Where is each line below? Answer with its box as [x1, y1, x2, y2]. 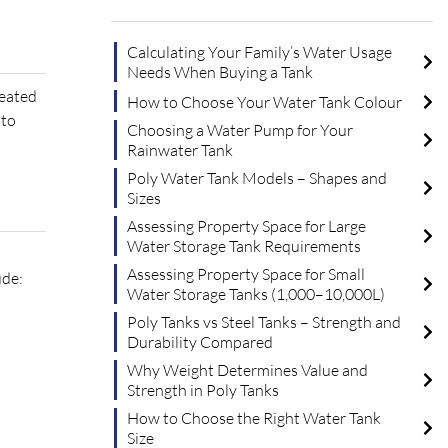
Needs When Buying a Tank [127, 62, 314, 82]
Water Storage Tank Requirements [127, 236, 362, 257]
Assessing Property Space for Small [127, 264, 366, 285]
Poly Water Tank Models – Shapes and [127, 168, 388, 189]
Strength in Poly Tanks [127, 380, 280, 401]
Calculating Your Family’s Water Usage [127, 42, 393, 62]
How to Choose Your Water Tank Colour [127, 92, 403, 113]
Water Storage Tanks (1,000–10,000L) [127, 284, 386, 305]
